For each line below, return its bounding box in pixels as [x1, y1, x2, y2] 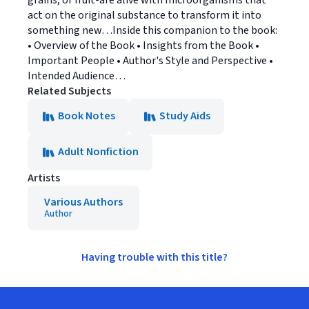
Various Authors [44, 195, 123, 210]
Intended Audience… [28, 68, 126, 83]
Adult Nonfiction [58, 144, 139, 159]
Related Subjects [28, 83, 111, 99]
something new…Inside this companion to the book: [28, 23, 277, 38]
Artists [28, 170, 60, 186]
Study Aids [159, 108, 210, 123]
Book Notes [58, 108, 115, 123]
